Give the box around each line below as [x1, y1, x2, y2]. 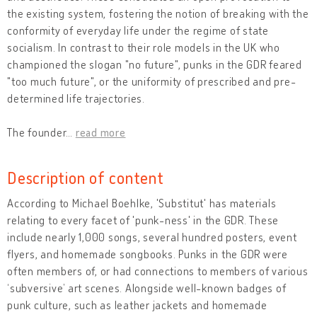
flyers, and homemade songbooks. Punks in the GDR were [7, 246, 288, 261]
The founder [7, 125, 67, 139]
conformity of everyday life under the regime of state [7, 23, 269, 38]
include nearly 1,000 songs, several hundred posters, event [7, 229, 297, 244]
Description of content [7, 166, 164, 188]
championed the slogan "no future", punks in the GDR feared [7, 57, 302, 71]
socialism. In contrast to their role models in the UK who [7, 40, 280, 54]
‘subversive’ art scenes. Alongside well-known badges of [7, 280, 287, 295]
